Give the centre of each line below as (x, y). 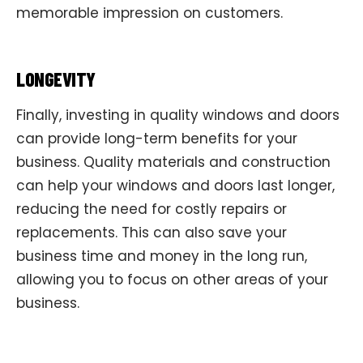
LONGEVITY (56, 79)
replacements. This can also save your (152, 232)
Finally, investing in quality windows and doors (178, 115)
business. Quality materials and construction (173, 162)
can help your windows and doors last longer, (175, 185)
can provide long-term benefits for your (157, 138)
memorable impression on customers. (149, 13)
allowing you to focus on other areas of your (172, 279)
